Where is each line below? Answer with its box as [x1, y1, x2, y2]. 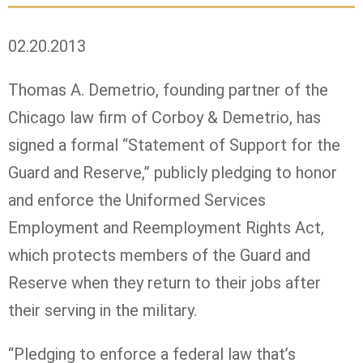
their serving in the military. [8, 300, 197, 320]
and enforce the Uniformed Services [8, 190, 266, 210]
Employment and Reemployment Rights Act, [8, 217, 324, 237]
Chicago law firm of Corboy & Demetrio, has [8, 107, 321, 127]
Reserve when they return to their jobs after [8, 272, 321, 293]
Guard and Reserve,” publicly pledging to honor [8, 162, 337, 182]
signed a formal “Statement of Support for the [8, 135, 340, 155]
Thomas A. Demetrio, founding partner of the [8, 79, 328, 100]
